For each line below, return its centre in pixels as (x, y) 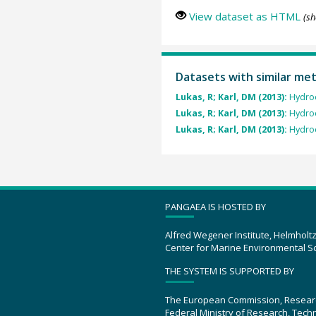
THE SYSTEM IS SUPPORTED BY (230, 271)
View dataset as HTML (244, 16)
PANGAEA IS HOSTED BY (215, 206)
